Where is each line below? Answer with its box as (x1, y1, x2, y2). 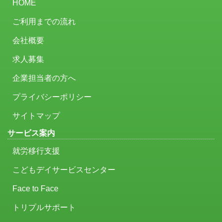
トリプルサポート (12, 203, 76, 212)
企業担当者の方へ (12, 73, 76, 82)
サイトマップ (12, 111, 60, 120)
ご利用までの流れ (12, 17, 76, 26)
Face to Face (12, 184, 58, 193)
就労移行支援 (12, 146, 60, 155)
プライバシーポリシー (12, 92, 92, 101)
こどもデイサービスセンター (12, 165, 115, 174)
